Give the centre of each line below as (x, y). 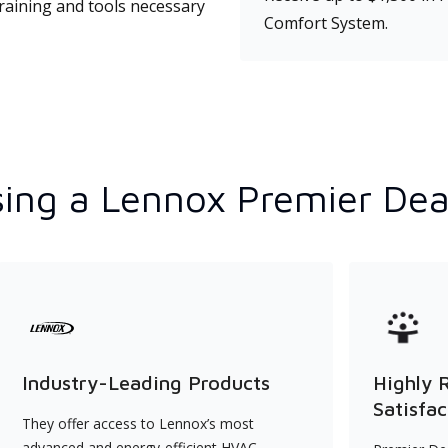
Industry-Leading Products (146, 382)
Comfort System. (326, 23)
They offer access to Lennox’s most (138, 423)
